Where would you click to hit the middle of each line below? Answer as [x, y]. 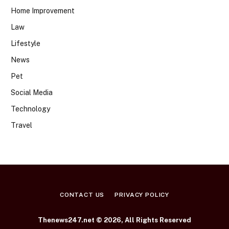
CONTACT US [82, 195]
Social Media [32, 93]
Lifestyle [26, 44]
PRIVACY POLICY [142, 195]
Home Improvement [43, 11]
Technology [30, 109]
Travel [21, 125]
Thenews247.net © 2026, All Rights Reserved [114, 220]
